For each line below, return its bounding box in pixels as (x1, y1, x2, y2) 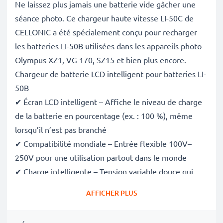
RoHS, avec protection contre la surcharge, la (15, 208, 173, 218)
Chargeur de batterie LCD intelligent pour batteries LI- (15, 69, 206, 79)
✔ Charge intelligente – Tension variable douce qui (15, 166, 193, 176)
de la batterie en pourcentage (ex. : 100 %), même (15, 111, 193, 120)
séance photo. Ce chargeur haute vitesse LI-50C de (15, 13, 194, 23)
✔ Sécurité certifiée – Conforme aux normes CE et (15, 194, 193, 204)
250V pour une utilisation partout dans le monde (15, 152, 187, 162)
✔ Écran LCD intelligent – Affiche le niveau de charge (15, 97, 202, 107)
